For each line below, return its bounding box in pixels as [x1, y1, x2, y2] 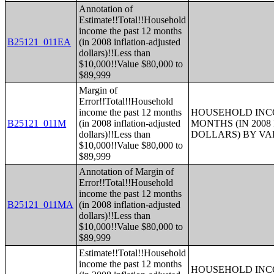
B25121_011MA [7, 199, 74, 210]
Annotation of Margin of [79, 166, 174, 177]
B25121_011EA [7, 37, 72, 47]
